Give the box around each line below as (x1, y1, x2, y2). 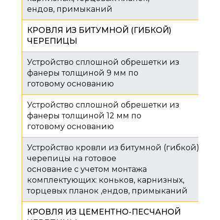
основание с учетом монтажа (27, 164, 147, 174)
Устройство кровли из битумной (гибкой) (27, 142, 199, 152)
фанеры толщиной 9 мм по (27, 68, 140, 78)
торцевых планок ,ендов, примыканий (27, 186, 188, 195)
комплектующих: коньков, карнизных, (27, 175, 184, 185)
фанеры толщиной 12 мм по (27, 110, 143, 120)
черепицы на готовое (27, 153, 118, 163)
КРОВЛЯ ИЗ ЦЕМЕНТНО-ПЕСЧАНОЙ (27, 207, 181, 217)
